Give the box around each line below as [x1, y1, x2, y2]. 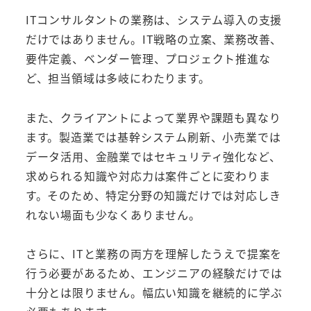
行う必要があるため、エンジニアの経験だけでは [25, 264, 283, 282]
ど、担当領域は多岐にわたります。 [25, 69, 210, 86]
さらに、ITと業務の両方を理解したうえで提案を [25, 245, 283, 262]
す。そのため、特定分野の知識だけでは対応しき [25, 186, 281, 203]
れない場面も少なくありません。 [25, 205, 201, 223]
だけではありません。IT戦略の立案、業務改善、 [25, 30, 283, 47]
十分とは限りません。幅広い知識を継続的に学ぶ [25, 284, 283, 301]
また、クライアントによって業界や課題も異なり [25, 108, 281, 126]
